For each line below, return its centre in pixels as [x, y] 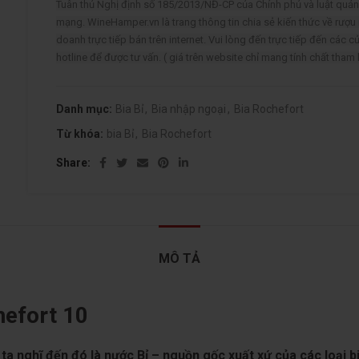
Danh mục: [86, 109]
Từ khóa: [81, 134]
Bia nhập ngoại [189, 109]
